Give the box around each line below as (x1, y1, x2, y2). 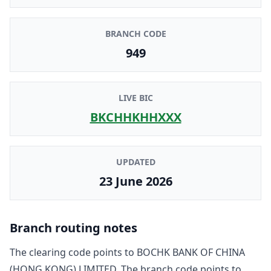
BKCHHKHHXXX (90, 108, 181, 125)
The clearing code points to (10, 245, 137, 259)
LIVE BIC (118, 91, 153, 103)
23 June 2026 (99, 172, 172, 189)
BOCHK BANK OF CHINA (137, 245, 245, 259)
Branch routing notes (10, 219, 137, 236)
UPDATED (116, 155, 155, 168)
